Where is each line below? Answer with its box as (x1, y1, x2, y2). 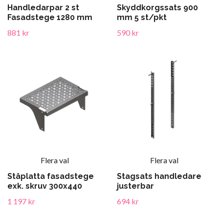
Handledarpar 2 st (7, 3, 79, 12)
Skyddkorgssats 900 (117, 3, 198, 12)
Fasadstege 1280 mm (7, 13, 92, 22)
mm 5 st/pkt (117, 13, 167, 22)
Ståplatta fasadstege (7, 172, 94, 181)
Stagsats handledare (117, 172, 201, 181)
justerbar (117, 181, 154, 191)
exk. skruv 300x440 (7, 181, 82, 191)
